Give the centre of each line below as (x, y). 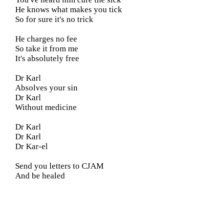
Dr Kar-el (32, 146)
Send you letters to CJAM (59, 166)
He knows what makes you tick (69, 10)
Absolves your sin (46, 88)
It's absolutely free (47, 58)
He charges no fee (46, 39)
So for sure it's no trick (54, 19)
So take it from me (47, 49)
